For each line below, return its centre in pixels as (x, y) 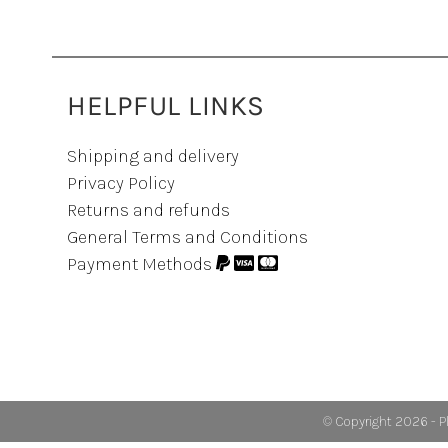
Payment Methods (142, 264)
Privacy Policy (121, 183)
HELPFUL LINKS (166, 105)
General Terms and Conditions (188, 237)
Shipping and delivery (153, 156)
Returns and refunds (149, 210)
